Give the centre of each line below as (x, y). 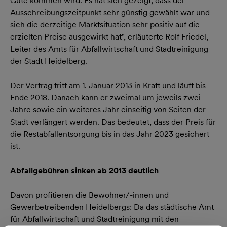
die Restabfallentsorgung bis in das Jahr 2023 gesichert (110, 134)
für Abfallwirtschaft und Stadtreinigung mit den (94, 219)
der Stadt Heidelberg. (49, 61)
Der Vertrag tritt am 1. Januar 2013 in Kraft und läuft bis (108, 85)
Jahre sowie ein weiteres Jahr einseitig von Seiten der (108, 110)
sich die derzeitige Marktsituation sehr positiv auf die (105, 25)
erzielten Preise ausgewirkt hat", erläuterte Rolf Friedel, (109, 37)
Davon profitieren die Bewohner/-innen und (89, 195)
